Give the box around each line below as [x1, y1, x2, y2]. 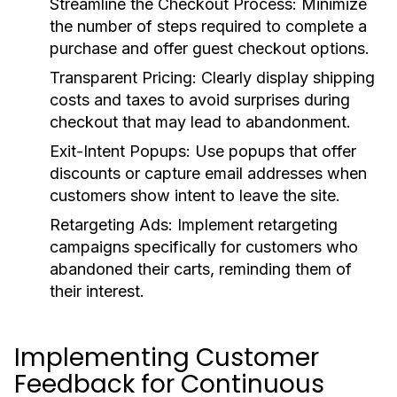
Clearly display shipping [197, 68, 375, 87]
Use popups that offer [191, 142, 356, 160]
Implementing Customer [14, 340, 319, 375]
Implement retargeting [173, 215, 338, 234]
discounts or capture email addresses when [50, 164, 367, 183]
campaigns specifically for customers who [50, 237, 358, 256]
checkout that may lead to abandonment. [50, 113, 351, 131]
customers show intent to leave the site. [50, 186, 340, 205]
